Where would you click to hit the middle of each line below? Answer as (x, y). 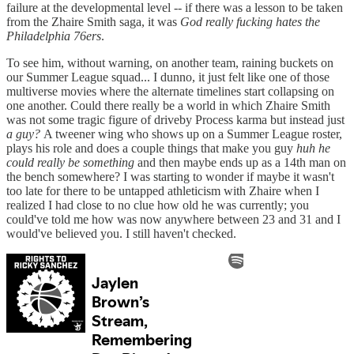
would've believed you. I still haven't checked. (123, 234)
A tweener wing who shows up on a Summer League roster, (191, 134)
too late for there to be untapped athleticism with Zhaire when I (163, 191)
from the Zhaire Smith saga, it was (93, 22)
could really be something (72, 163)
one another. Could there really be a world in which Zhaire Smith (168, 106)
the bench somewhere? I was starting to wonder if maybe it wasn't (170, 177)
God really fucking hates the (250, 22)
